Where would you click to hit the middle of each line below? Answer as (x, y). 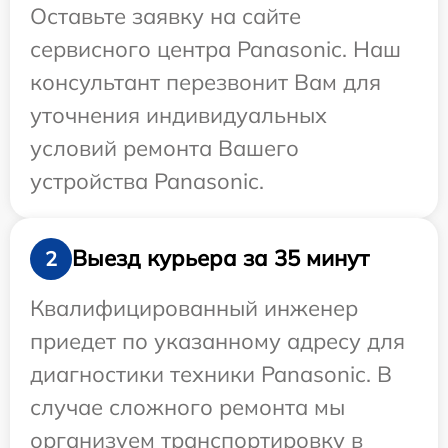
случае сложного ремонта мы (187, 406)
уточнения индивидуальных (178, 114)
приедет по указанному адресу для (217, 340)
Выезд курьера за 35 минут (220, 258)
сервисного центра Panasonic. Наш (215, 48)
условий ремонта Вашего (164, 147)
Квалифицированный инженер (194, 307)
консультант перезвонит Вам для (205, 81)
